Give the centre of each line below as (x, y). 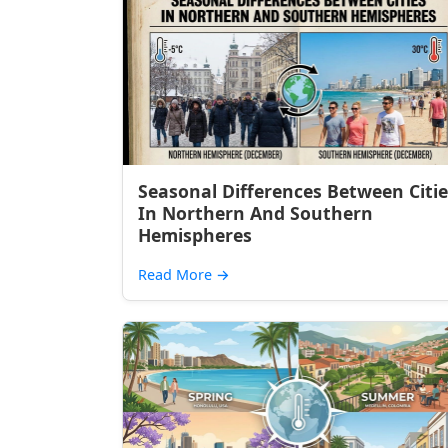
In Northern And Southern (255, 213)
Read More (177, 274)
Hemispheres (195, 235)
